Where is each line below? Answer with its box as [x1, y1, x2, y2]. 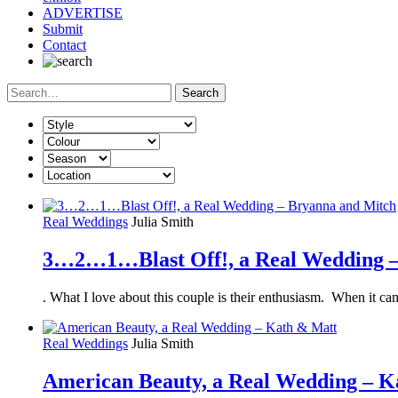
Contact [43, 36, 86, 52]
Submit [43, 20, 83, 36]
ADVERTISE [43, 4, 123, 20]
